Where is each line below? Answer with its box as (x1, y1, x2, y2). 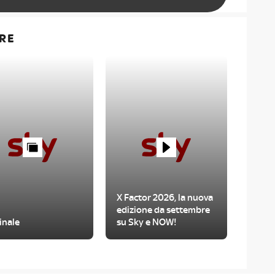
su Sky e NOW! (116, 217, 176, 228)
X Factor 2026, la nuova (116, 192, 213, 203)
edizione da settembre (116, 204, 210, 215)
